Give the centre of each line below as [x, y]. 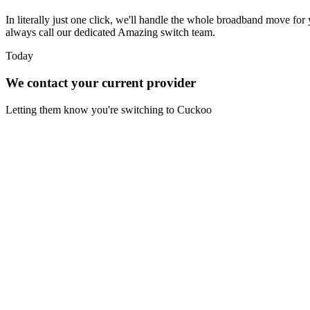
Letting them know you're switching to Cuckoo [109, 109]
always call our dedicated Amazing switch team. [110, 33]
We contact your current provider [101, 82]
